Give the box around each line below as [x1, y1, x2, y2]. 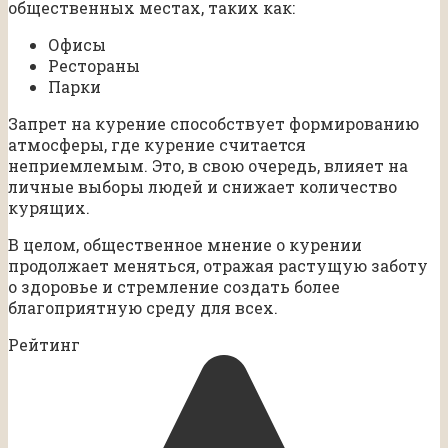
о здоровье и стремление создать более [8, 276, 340, 298]
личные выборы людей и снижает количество [8, 176, 397, 198]
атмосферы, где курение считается [8, 134, 306, 156]
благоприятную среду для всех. [8, 297, 278, 319]
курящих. [8, 197, 90, 219]
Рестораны [48, 55, 140, 77]
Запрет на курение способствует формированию [8, 113, 419, 135]
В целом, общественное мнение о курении [8, 234, 362, 256]
